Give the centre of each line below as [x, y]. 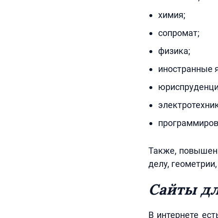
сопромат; [179, 33]
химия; [172, 15]
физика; [174, 51]
